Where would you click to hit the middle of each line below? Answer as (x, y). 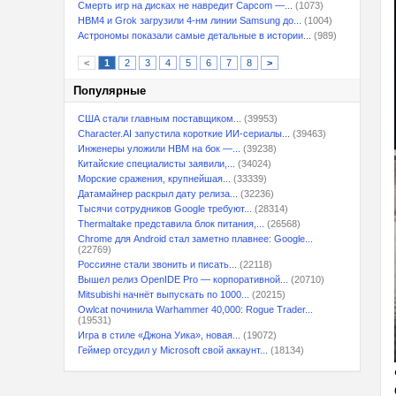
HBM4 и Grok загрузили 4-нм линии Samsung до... (190, 20)
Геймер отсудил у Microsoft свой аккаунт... (173, 350)
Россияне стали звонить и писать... (157, 264)
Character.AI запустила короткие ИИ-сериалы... (184, 133)
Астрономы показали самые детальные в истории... (194, 35)
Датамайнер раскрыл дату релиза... (158, 194)
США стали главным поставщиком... (160, 118)
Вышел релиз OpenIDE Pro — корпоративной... (183, 279)
